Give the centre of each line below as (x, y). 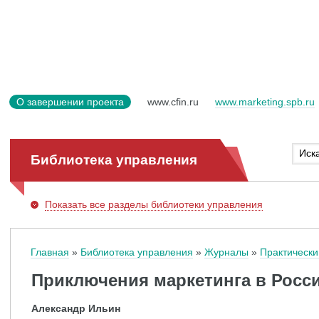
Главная (50, 252)
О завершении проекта (70, 102)
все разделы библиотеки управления (175, 204)
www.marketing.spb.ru (265, 102)
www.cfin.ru (173, 102)
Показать (66, 204)
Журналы (226, 252)
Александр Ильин (76, 308)
